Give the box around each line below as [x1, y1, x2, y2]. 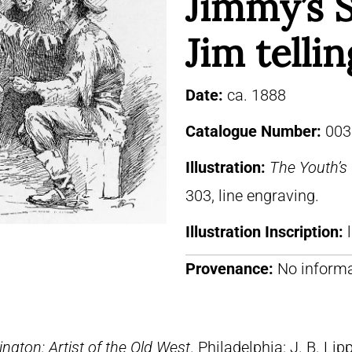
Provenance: [185, 259, 273, 278]
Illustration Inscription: [185, 222, 347, 241]
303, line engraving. [185, 186, 319, 205]
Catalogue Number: [185, 122, 325, 141]
